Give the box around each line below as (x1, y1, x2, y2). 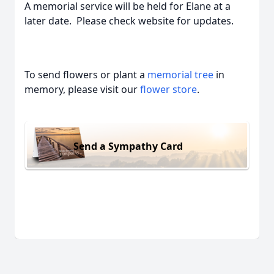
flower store (140, 83, 197, 96)
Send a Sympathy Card (73, 139, 183, 153)
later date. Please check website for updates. (24, 14, 234, 28)
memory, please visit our (24, 83, 140, 96)
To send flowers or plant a (24, 68, 147, 81)
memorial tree (147, 68, 213, 81)
